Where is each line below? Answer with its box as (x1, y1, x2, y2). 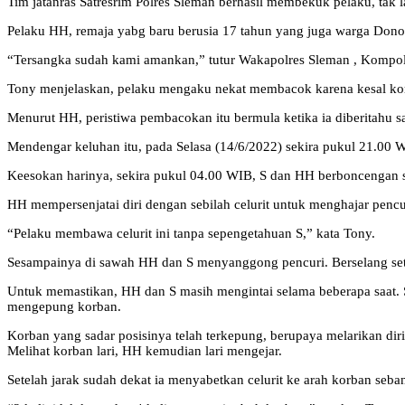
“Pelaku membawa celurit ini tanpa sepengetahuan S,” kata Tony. (7, 226, 375, 241)
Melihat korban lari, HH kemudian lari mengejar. (7, 344, 282, 359)
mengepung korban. (7, 299, 121, 315)
